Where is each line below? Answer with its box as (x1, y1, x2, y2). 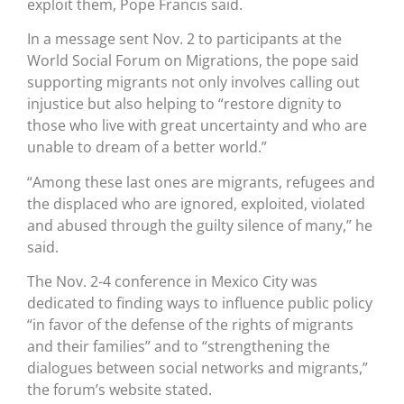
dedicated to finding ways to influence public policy (27, 293, 372, 314)
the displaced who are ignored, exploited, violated (27, 193, 365, 214)
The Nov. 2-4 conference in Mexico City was (27, 271, 317, 292)
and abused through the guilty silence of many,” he (27, 215, 372, 235)
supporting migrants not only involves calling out (27, 72, 360, 93)
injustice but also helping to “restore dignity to (27, 94, 342, 115)
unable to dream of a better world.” (27, 137, 267, 158)
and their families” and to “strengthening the (27, 336, 330, 357)
